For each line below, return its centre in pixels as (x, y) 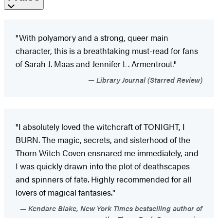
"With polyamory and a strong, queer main (92, 38)
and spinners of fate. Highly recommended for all (103, 179)
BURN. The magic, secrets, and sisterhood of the (103, 140)
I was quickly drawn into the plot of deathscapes (103, 166)
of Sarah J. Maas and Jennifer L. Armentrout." (96, 64)
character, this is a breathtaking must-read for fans (107, 51)
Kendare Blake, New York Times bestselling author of (114, 208)
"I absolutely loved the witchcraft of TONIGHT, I (100, 127)
